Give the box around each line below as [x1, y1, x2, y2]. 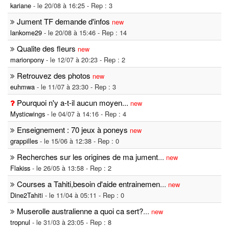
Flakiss [10, 163, 30, 173]
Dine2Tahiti [10, 190, 43, 200]
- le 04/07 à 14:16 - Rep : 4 [45, 109, 126, 119]
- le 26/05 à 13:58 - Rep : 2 [30, 163, 111, 173]
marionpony [10, 55, 44, 65]
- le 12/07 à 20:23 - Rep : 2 [44, 55, 125, 65]
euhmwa [10, 82, 35, 92]
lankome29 [10, 28, 42, 38]
